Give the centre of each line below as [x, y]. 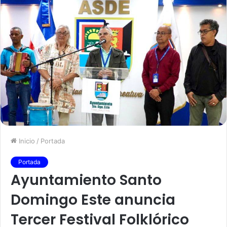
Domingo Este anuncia [93, 200]
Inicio [26, 141]
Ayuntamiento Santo [86, 180]
